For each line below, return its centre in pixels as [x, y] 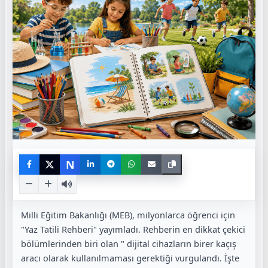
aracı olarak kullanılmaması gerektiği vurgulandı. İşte [130, 258]
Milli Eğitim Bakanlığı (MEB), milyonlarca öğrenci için [128, 214]
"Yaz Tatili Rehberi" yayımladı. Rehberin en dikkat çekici [133, 229]
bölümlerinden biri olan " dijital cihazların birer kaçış [129, 243]
